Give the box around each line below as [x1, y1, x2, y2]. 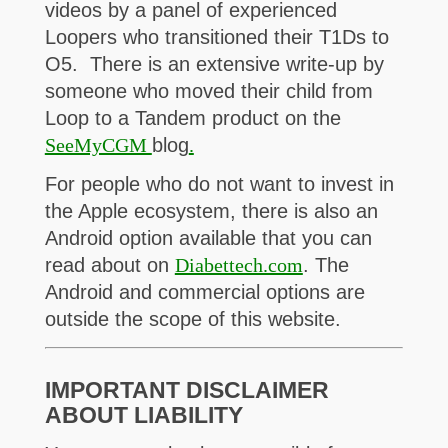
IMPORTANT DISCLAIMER [44, 376, 329, 403]
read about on [44, 254, 175, 277]
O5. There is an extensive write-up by [44, 53, 384, 76]
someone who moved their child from [44, 80, 373, 103]
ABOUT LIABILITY [44, 401, 243, 428]
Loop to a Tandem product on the [44, 107, 341, 130]
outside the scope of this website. [44, 308, 341, 331]
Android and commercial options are [44, 281, 365, 304]
